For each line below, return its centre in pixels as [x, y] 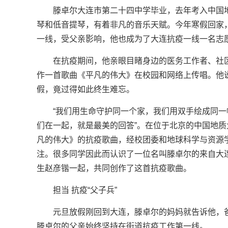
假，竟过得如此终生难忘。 [85, 89]
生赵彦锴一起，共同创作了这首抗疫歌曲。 [114, 168]
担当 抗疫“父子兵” [85, 190]
